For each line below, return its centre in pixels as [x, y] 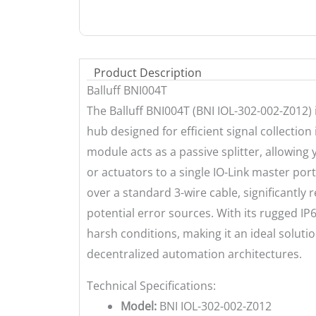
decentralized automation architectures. [194, 254]
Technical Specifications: [151, 285]
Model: [139, 306]
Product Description [148, 72]
